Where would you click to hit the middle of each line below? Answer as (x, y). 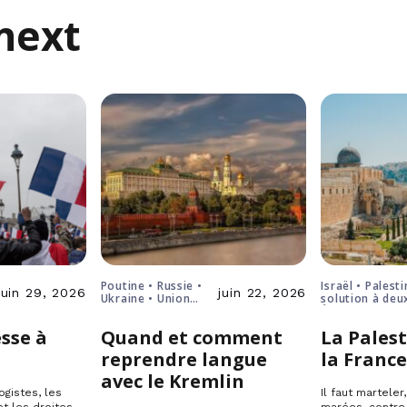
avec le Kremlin (172, 381)
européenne (135, 311)
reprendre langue (184, 359)
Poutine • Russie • (151, 286)
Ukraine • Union (145, 298)
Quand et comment (191, 338)
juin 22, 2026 (263, 293)
